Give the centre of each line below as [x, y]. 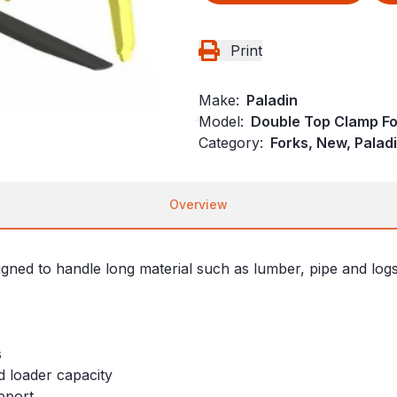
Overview [198, 205]
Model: [221, 122]
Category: [231, 143]
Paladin [272, 101]
